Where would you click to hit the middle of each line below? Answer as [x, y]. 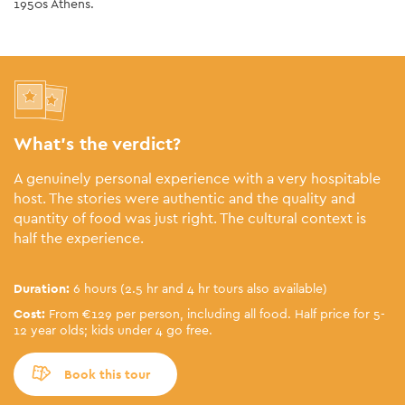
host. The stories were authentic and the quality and [184, 198]
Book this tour [107, 374]
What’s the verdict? [97, 143]
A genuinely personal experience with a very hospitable [197, 178]
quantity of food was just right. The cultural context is [190, 218]
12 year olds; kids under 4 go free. [113, 330]
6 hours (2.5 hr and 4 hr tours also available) [200, 288]
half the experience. [79, 238]
